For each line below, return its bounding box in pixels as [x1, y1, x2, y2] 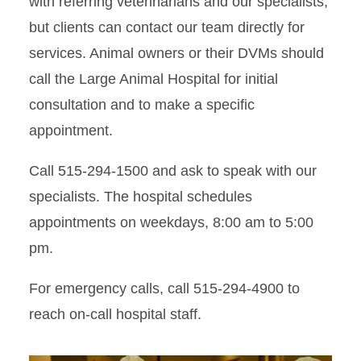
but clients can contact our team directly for [29, 19, 305, 36]
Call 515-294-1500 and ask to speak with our [29, 163, 317, 180]
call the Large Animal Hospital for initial [29, 71, 278, 88]
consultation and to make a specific [29, 97, 255, 114]
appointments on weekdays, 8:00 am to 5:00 [29, 214, 313, 231]
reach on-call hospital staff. [29, 306, 201, 323]
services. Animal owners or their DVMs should [29, 45, 324, 62]
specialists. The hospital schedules [29, 189, 252, 205]
